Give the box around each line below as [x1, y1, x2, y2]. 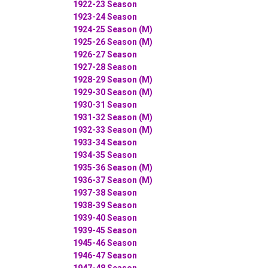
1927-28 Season [73, 62, 137, 72]
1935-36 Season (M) [73, 162, 153, 172]
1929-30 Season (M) [73, 87, 153, 97]
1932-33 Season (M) [73, 124, 153, 135]
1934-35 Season [73, 150, 137, 160]
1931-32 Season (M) [73, 112, 153, 122]
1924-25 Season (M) [73, 24, 153, 34]
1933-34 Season [73, 137, 137, 147]
